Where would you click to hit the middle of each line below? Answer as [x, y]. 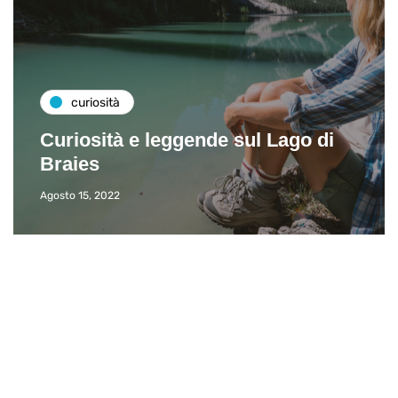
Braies [70, 164]
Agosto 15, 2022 [80, 195]
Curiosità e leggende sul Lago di [187, 140]
